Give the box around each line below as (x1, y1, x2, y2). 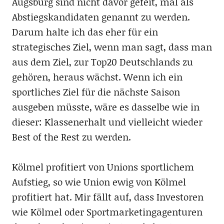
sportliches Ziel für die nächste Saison (11, 84, 180, 98)
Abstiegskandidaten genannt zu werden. (11, 9, 190, 23)
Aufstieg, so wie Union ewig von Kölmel (11, 174, 186, 188)
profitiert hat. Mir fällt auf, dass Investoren (11, 189, 203, 203)
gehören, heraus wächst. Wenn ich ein (11, 69, 182, 83)
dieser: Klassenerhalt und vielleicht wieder (11, 114, 202, 128)
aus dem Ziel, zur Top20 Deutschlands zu (11, 54, 193, 68)
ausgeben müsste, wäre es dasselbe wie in (11, 99, 199, 113)
